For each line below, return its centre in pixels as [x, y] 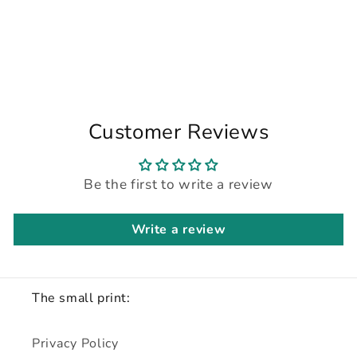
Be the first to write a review [178, 184]
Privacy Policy [75, 344]
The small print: [81, 298]
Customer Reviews [178, 131]
